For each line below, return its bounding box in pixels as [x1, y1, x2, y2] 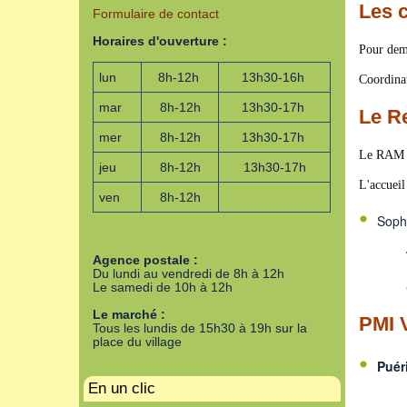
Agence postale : [93, 253, 198, 267]
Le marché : [93, 307, 165, 322]
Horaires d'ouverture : [93, 34, 227, 48]
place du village [93, 334, 182, 349]
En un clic [88, 380, 155, 397]
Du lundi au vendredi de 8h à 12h [93, 266, 284, 281]
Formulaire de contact [93, 6, 219, 21]
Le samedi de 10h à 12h [93, 280, 233, 294]
